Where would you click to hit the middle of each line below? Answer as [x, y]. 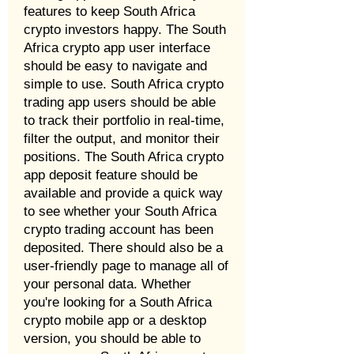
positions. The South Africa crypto [124, 157]
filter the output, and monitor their [122, 139]
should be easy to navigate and [115, 66]
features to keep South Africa [109, 11]
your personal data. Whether [107, 284]
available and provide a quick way [123, 193]
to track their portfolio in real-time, [124, 121]
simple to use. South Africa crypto [124, 84]
